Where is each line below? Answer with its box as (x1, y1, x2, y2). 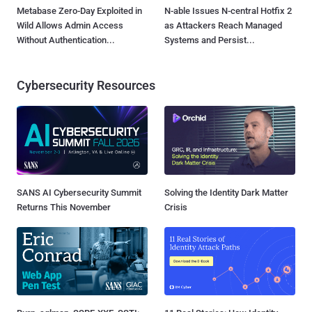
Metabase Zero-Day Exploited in (17, 6, 142, 17)
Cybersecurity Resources (17, 78, 155, 93)
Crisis (164, 201, 187, 212)
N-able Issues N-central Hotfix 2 (164, 6, 292, 17)
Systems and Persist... (164, 35, 255, 46)
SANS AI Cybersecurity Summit (17, 187, 141, 198)
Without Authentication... (17, 35, 115, 46)
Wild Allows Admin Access (17, 20, 123, 31)
